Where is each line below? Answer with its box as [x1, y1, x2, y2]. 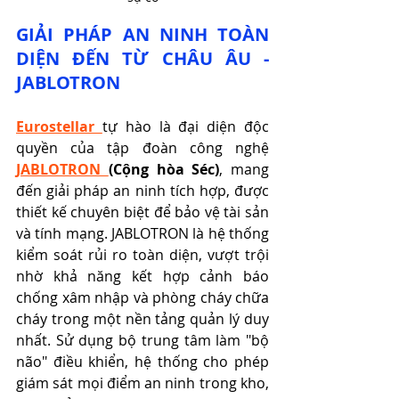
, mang [219, 159, 269, 180]
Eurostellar [16, 117, 102, 137]
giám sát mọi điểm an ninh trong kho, [16, 373, 269, 394]
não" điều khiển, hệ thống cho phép [16, 352, 269, 372]
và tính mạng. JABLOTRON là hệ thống [16, 224, 269, 244]
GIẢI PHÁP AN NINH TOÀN [16, 22, 269, 47]
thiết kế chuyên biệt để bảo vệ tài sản [16, 202, 269, 223]
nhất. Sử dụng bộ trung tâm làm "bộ [16, 330, 269, 351]
